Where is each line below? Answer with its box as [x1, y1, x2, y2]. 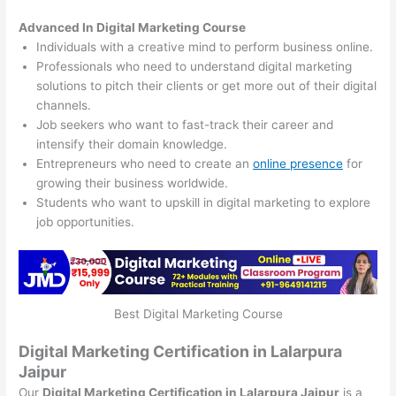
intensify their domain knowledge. [36, 137, 228, 152]
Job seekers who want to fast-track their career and [36, 118, 334, 133]
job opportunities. [36, 215, 135, 230]
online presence [253, 156, 344, 171]
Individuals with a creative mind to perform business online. [36, 40, 374, 55]
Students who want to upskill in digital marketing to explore [36, 195, 371, 210]
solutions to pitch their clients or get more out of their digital [36, 79, 377, 94]
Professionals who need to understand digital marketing [36, 59, 353, 74]
